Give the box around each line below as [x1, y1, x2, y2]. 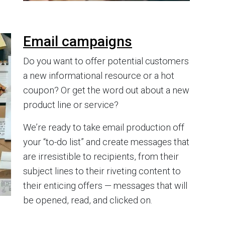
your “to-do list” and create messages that [23, 137, 189, 148]
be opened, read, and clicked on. [23, 195, 152, 206]
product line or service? [23, 99, 119, 110]
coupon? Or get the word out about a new [23, 85, 189, 96]
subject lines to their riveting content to [23, 166, 181, 177]
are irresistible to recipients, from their [23, 151, 179, 162]
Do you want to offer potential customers [23, 56, 189, 67]
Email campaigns [23, 33, 132, 50]
